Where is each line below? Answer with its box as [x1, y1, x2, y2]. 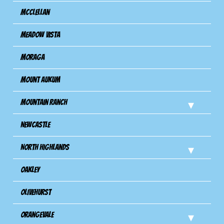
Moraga [20, 52, 45, 61]
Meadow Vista [20, 30, 60, 39]
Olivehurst [20, 187, 51, 196]
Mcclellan [20, 7, 50, 16]
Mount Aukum [20, 75, 60, 84]
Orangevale [20, 210, 54, 219]
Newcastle [20, 120, 50, 129]
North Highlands [20, 142, 69, 151]
